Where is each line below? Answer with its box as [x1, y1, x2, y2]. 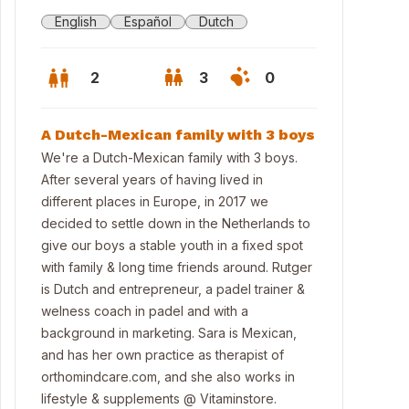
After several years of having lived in [41, 172, 263, 187]
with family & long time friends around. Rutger [41, 259, 312, 275]
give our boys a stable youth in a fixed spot [41, 237, 303, 253]
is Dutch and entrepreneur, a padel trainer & [41, 281, 305, 297]
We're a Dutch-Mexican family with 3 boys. [41, 150, 298, 165]
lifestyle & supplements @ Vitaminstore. [41, 391, 277, 406]
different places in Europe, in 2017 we [41, 194, 268, 209]
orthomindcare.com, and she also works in [41, 369, 295, 384]
